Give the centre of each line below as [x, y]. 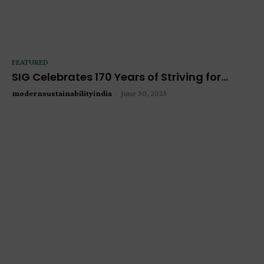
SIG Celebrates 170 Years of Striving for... [120, 77]
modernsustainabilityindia [62, 93]
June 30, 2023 [144, 93]
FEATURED [30, 62]
